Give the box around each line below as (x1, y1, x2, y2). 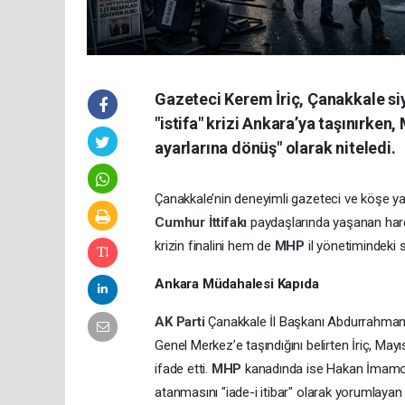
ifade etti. (155, 360, 212, 377)
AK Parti (155, 313, 209, 330)
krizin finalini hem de (155, 237, 275, 254)
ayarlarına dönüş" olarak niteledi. (155, 137, 396, 157)
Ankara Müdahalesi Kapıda (155, 275, 319, 292)
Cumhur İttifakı (155, 213, 251, 231)
